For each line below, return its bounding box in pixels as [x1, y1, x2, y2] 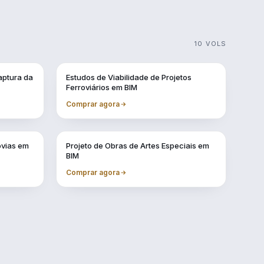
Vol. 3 [66, 70, 83, 77]
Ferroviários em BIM [66, 82, 137, 92]
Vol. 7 [66, 138, 83, 145]
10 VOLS [194, 39, 226, 48]
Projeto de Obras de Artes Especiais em [66, 141, 209, 150]
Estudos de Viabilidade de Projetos [66, 72, 192, 82]
